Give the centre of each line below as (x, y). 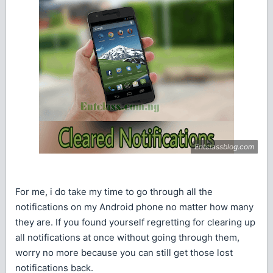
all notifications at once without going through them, (127, 238)
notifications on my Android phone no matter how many (134, 207)
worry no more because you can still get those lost (124, 253)
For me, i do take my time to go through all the (114, 192)
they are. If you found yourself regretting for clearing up (135, 222)
